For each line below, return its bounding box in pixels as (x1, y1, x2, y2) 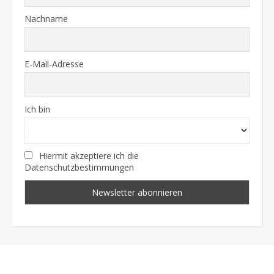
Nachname (24, 13, 68, 24)
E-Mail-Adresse (24, 58, 84, 70)
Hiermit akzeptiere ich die (39, 150, 139, 161)
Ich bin (24, 103, 50, 115)
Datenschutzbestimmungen (24, 161, 134, 173)
